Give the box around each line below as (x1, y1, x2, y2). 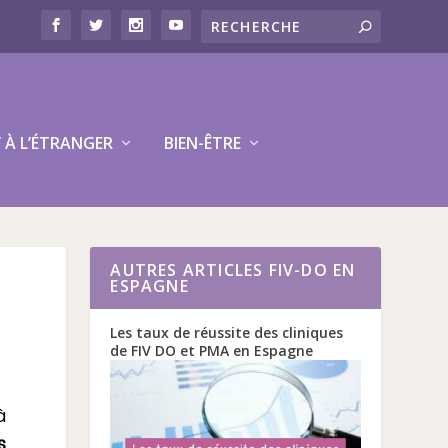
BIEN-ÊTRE (164, 132, 242, 154)
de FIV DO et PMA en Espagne (110, 341, 314, 360)
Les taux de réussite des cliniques (110, 323, 344, 342)
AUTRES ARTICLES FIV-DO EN (110, 259, 356, 281)
